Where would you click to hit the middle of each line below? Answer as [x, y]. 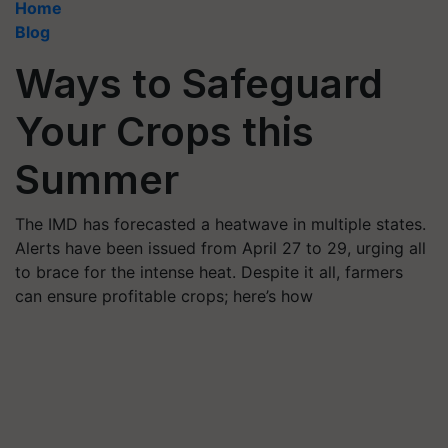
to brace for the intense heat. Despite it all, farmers [209, 272]
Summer [97, 179]
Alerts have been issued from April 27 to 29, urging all [220, 248]
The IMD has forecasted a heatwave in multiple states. [220, 224]
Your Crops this [164, 131]
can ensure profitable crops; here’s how [164, 296]
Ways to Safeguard [199, 83]
